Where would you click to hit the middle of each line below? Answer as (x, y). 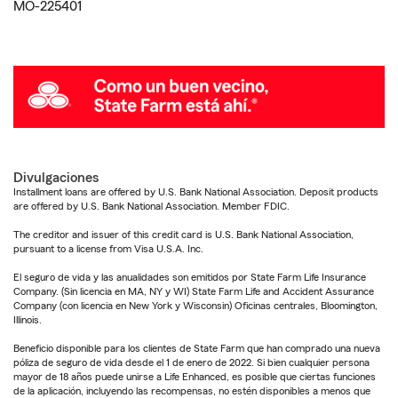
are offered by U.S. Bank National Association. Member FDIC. (151, 206)
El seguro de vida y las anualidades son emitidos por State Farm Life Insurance (190, 277)
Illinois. (28, 319)
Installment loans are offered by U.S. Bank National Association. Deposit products (196, 191)
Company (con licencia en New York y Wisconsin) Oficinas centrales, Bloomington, (195, 305)
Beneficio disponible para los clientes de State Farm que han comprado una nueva (197, 348)
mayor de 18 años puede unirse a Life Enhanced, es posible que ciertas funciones (195, 376)
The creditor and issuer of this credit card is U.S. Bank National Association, (183, 234)
